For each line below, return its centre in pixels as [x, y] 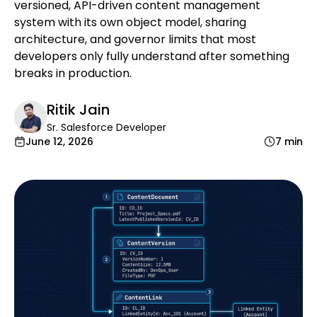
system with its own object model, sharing [130, 22]
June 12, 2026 [59, 142]
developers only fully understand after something [152, 56]
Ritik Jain [78, 110]
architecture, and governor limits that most [135, 39]
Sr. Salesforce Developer [106, 127]
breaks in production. [73, 73]
